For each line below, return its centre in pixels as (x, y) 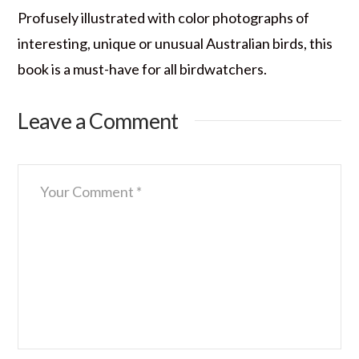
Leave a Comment (98, 120)
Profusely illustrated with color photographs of (164, 17)
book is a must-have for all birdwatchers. (143, 69)
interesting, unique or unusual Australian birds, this (175, 43)
